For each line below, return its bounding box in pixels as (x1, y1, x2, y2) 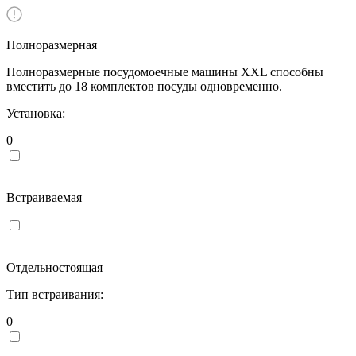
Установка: (6, 106, 65, 120)
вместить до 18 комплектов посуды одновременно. (6, 79, 282, 93)
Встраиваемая (6, 190, 82, 204)
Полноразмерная (6, 37, 97, 52)
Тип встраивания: (6, 287, 103, 301)
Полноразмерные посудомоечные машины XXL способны (6, 64, 323, 79)
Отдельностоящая (6, 260, 103, 274)
